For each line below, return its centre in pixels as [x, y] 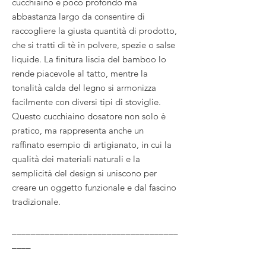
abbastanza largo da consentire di [78, 16]
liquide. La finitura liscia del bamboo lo [89, 59]
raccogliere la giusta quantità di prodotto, [94, 30]
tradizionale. [37, 201]
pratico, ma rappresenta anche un [78, 130]
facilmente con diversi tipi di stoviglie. [86, 102]
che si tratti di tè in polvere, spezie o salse [94, 45]
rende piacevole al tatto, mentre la [80, 73]
